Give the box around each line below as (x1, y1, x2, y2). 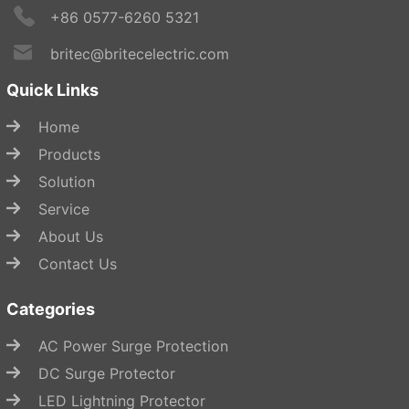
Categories (6, 299, 95, 320)
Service (38, 200, 89, 219)
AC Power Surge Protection (38, 337, 228, 356)
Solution (38, 173, 95, 192)
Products (38, 145, 100, 164)
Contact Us (38, 255, 117, 274)
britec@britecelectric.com (50, 45, 229, 64)
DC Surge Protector (38, 364, 175, 383)
